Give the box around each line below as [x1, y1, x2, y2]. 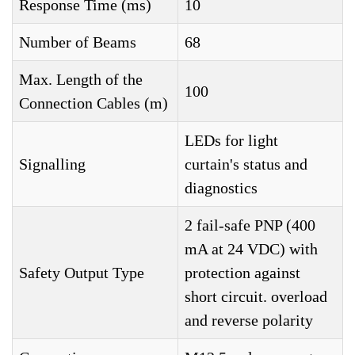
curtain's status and [185, 155, 307, 174]
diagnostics [185, 179, 258, 197]
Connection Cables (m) [19, 94, 168, 113]
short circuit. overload [185, 288, 327, 306]
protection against [185, 264, 300, 282]
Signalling [19, 155, 86, 174]
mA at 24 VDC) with [185, 240, 318, 258]
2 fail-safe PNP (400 [185, 216, 315, 235]
